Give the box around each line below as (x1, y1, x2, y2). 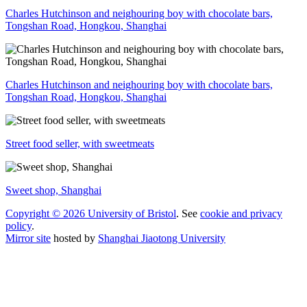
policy (5, 219, 32, 232)
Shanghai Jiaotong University (98, 232, 225, 244)
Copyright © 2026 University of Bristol (5, 207, 176, 219)
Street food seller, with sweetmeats (5, 137, 154, 149)
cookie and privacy (200, 207, 282, 219)
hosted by (51, 232, 98, 244)
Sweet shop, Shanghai (5, 184, 101, 196)
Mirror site (5, 232, 51, 244)
